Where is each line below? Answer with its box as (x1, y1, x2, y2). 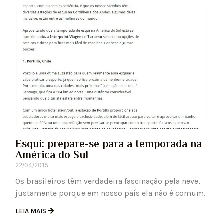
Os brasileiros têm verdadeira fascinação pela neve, (15, 176, 200, 186)
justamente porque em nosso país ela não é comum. (15, 188, 205, 198)
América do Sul (15, 147, 88, 165)
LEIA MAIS (15, 207, 48, 216)
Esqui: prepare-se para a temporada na (15, 136, 202, 154)
